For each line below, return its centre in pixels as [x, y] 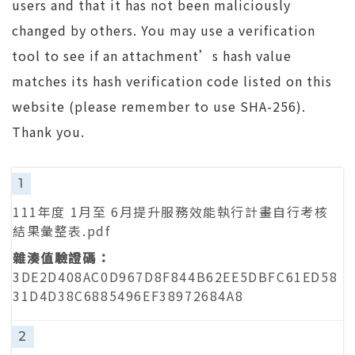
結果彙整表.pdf [62, 231]
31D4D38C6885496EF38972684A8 [128, 296]
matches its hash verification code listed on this [172, 81]
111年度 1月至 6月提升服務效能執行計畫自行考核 [171, 212]
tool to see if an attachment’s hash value [152, 55]
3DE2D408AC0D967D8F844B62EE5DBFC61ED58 [176, 277]
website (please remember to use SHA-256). [159, 106]
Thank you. [48, 132]
